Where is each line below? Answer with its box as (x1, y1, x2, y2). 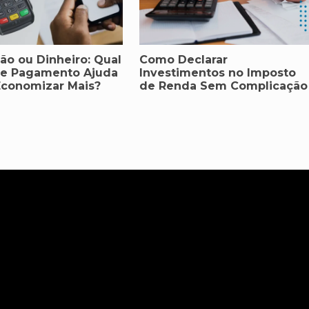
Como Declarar (139, 53, 228, 67)
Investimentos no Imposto (139, 66, 296, 80)
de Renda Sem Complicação (139, 79, 308, 93)
